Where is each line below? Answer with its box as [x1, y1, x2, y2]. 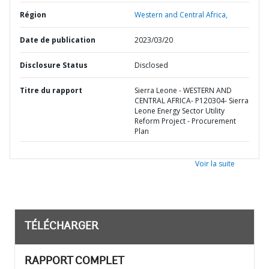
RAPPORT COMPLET [25, 256, 124, 267]
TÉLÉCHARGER [25, 222, 98, 232]
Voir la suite [195, 159, 235, 169]
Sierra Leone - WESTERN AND [134, 85, 232, 95]
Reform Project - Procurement [134, 116, 236, 126]
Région [20, 10, 46, 20]
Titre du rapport [20, 85, 82, 95]
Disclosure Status [20, 60, 88, 70]
